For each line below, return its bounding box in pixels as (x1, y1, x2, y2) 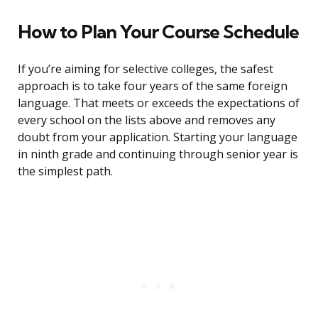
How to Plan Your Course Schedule (18, 20, 299, 44)
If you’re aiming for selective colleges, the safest (18, 61, 273, 77)
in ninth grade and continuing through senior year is (18, 146, 298, 163)
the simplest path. (18, 163, 113, 180)
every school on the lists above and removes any (18, 112, 275, 128)
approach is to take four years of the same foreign (18, 78, 287, 94)
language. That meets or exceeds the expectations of (18, 95, 300, 111)
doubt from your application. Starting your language (18, 129, 297, 146)
